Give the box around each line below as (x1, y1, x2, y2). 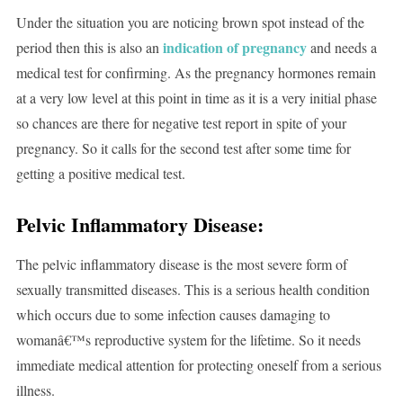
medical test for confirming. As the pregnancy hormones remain (15, 63, 376, 83)
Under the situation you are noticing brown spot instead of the (15, 13, 364, 32)
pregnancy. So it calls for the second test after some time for (15, 139, 351, 158)
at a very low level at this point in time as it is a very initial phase (15, 88, 377, 108)
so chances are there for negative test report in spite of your (15, 113, 346, 133)
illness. (15, 381, 55, 400)
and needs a (306, 38, 377, 58)
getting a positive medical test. (15, 164, 185, 184)
